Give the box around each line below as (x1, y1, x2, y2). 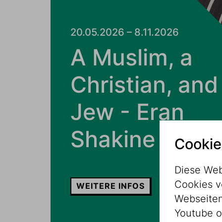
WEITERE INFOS (76, 181, 145, 191)
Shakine (70, 125, 155, 153)
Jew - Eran (70, 98, 184, 125)
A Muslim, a (70, 43, 193, 71)
